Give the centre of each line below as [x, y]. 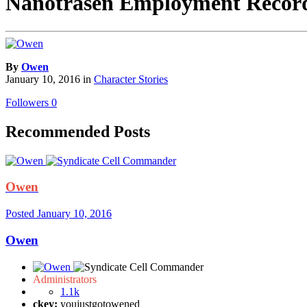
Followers [27, 102]
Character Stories [131, 79]
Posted [21, 214]
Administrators [65, 279]
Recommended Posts [78, 131]
